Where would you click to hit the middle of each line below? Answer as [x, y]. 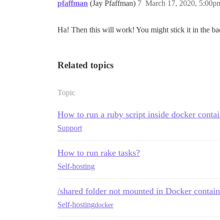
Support [70, 128]
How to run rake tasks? [99, 153]
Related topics [85, 65]
